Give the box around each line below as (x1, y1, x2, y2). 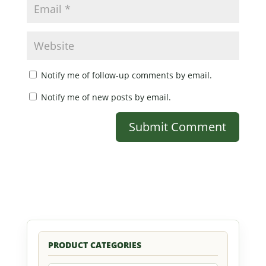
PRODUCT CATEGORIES (47, 239, 141, 251)
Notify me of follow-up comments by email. (40, 69, 212, 81)
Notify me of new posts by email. (40, 91, 171, 103)
